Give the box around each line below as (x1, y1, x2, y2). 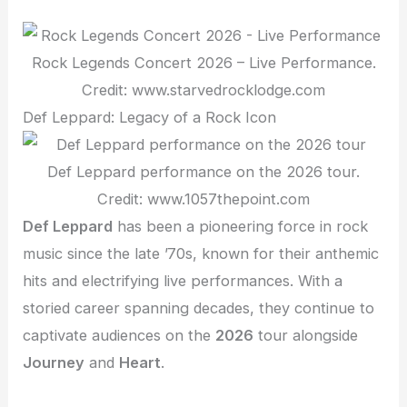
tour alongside (253, 326, 359, 345)
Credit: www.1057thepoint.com (97, 190, 310, 209)
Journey (23, 353, 85, 372)
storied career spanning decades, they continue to (23, 299, 375, 318)
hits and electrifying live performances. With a (23, 272, 343, 291)
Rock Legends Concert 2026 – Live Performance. (31, 54, 376, 73)
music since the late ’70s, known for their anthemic (23, 244, 380, 263)
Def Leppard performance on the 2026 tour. (47, 163, 360, 182)
